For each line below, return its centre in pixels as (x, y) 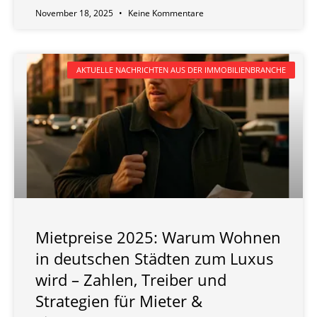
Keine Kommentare (165, 13)
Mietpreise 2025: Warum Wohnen (158, 237)
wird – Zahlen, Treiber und (131, 279)
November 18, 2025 (75, 13)
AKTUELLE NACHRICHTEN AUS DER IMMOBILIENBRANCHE (181, 70)
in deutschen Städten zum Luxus (155, 258)
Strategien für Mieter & (119, 300)
